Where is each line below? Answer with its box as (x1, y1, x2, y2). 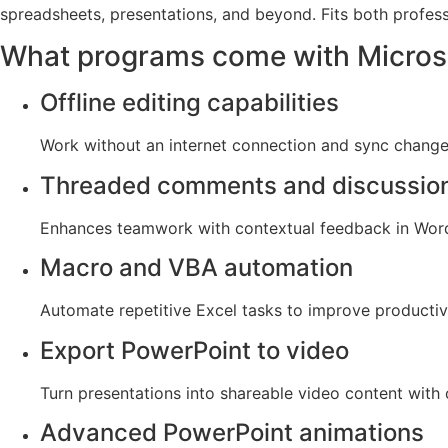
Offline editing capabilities (40, 88, 339, 118)
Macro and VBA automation (40, 253, 353, 283)
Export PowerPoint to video (40, 335, 349, 365)
